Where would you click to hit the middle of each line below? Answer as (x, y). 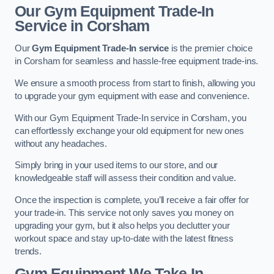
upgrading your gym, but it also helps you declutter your (122, 225)
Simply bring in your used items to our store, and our (117, 165)
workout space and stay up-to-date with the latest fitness (124, 238)
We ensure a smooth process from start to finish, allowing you (135, 83)
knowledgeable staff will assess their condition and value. (125, 178)
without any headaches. (61, 143)
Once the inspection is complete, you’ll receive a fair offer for (132, 200)
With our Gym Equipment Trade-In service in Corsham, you (131, 118)
